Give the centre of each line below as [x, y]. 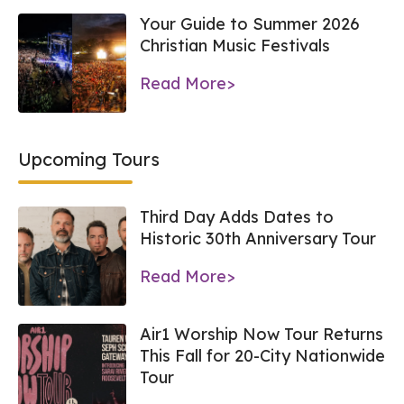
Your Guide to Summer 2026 [250, 23]
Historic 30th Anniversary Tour [258, 238]
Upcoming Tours [89, 159]
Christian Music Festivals [235, 45]
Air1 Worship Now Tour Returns [262, 334]
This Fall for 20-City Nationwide [262, 355]
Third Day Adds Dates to [237, 216]
